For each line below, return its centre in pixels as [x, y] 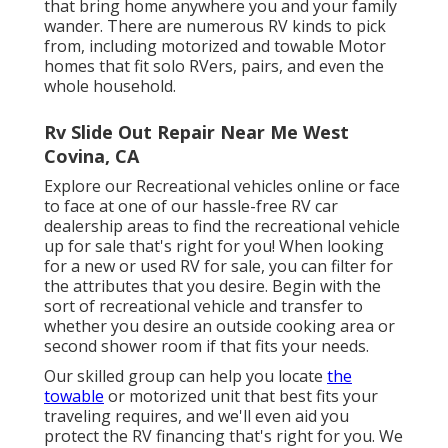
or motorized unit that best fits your [241, 395]
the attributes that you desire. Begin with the [212, 285]
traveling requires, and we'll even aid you [196, 415]
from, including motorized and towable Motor [215, 45]
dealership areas [106, 225]
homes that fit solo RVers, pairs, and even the [214, 65]
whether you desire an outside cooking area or [219, 325]
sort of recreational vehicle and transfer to [203, 305]
